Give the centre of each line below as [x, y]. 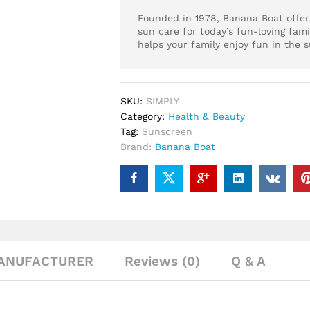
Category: [145, 116]
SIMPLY [163, 101]
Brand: [138, 146]
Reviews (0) [162, 261]
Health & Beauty [207, 116]
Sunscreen [167, 131]
